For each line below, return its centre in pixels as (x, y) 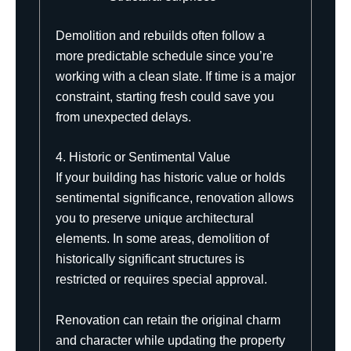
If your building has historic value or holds (170, 178)
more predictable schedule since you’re (165, 56)
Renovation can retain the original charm (168, 320)
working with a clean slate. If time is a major (175, 76)
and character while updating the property (170, 341)
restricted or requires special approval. (161, 280)
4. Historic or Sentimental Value (143, 157)
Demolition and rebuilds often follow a (160, 35)
